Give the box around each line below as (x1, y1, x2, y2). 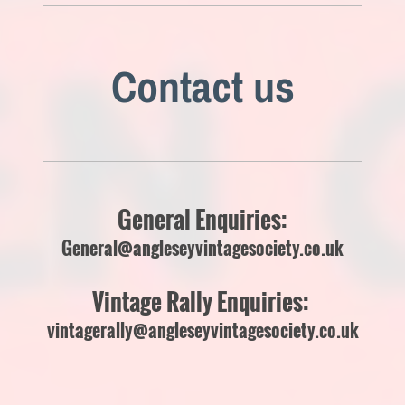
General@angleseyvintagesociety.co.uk (61, 234, 344, 261)
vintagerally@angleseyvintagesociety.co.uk (46, 316, 359, 344)
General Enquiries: (118, 202, 287, 237)
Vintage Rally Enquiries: (91, 284, 314, 319)
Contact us (110, 61, 295, 111)
